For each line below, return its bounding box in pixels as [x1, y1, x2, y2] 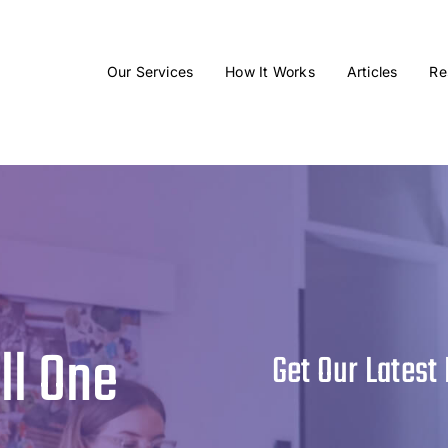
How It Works [225, 63, 315, 81]
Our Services [106, 63, 194, 81]
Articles [346, 63, 398, 81]
